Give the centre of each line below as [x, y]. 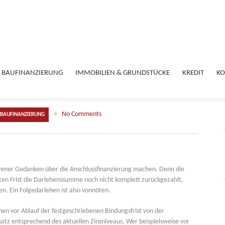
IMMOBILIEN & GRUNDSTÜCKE [123, 73]
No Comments [82, 114]
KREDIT [193, 73]
